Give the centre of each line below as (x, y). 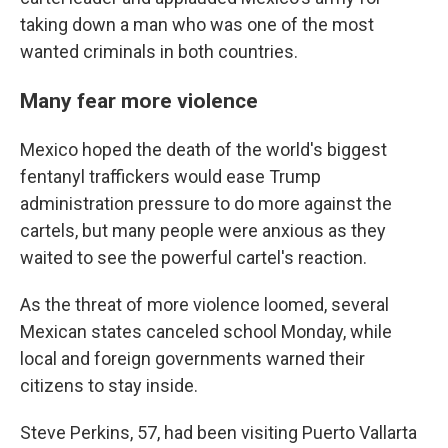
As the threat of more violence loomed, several (204, 304)
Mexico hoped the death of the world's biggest (203, 149)
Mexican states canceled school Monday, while (206, 331)
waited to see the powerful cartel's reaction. (193, 257)
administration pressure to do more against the (206, 203)
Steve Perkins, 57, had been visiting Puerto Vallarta (218, 432)
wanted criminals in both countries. (159, 51)
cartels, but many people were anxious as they (203, 230)
